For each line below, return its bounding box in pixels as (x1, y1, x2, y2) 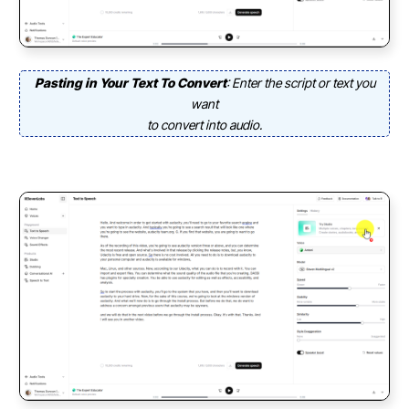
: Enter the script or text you (225, 74, 375, 90)
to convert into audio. (147, 116, 262, 132)
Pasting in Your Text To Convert (34, 74, 226, 90)
